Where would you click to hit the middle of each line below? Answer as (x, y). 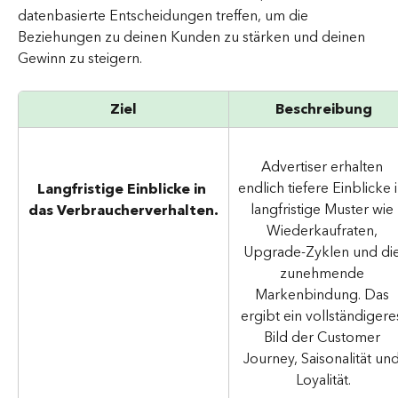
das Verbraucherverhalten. (123, 211)
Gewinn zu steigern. (84, 59)
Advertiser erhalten (323, 167)
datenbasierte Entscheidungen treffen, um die (165, 16)
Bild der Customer (323, 338)
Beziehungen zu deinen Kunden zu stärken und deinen (193, 38)
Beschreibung (323, 110)
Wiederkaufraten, (323, 231)
